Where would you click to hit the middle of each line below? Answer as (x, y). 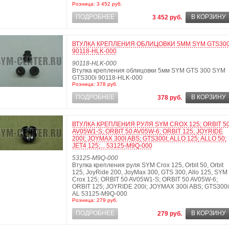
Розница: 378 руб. (95, 84)
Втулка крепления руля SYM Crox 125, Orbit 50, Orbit (148, 165)
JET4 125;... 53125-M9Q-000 (112, 146)
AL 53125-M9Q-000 (100, 194)
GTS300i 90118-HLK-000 (107, 78)
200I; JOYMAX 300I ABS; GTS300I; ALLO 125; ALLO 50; (149, 139)
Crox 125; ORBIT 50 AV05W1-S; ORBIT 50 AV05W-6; (145, 179)
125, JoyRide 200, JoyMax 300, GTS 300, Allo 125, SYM (150, 172)
